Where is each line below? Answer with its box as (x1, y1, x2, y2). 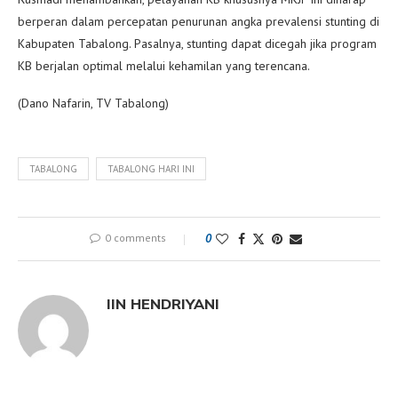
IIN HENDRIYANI (107, 294, 219, 313)
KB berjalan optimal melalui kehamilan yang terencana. (18, 57, 310, 74)
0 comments (104, 230, 166, 244)
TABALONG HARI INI (107, 162, 195, 175)
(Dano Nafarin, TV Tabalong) (18, 94, 169, 111)
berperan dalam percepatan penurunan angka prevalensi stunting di (18, 12, 379, 29)
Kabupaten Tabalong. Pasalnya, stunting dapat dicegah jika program (18, 35, 377, 52)
